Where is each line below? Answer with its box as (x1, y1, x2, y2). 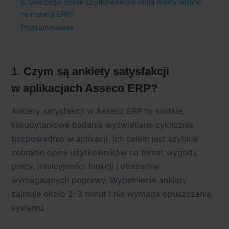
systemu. (11, 202, 45, 213)
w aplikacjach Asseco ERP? (11, 82, 157, 95)
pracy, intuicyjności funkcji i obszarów (11, 161, 159, 171)
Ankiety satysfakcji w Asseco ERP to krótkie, (11, 105, 185, 116)
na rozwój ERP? (20, 10, 74, 18)
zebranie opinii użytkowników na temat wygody (11, 147, 197, 157)
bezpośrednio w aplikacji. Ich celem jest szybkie (11, 133, 198, 144)
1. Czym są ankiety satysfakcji (11, 65, 169, 78)
